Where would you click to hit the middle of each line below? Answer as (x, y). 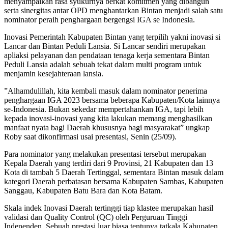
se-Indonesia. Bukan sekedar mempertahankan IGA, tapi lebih (104, 109)
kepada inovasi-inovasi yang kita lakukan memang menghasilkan (108, 118)
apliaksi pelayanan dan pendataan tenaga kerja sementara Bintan (107, 55)
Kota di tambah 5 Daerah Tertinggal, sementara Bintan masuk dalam (114, 172)
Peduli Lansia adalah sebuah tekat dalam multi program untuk (103, 64)
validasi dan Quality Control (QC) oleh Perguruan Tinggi (96, 217)
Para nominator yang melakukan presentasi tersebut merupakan (105, 154)
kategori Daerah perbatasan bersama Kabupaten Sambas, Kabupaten (114, 181)
